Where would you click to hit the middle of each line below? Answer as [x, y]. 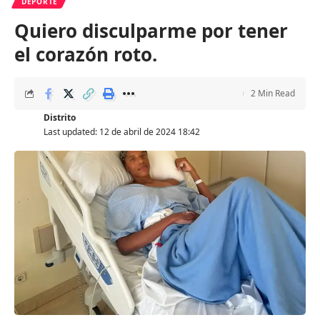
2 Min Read [273, 93]
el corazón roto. [86, 54]
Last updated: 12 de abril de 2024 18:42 [121, 132]
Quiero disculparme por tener [151, 31]
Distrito [59, 117]
